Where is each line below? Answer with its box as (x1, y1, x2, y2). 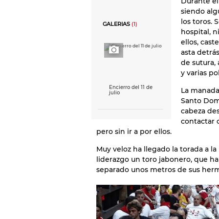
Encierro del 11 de (109, 85, 153, 90)
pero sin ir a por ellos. (96, 127, 172, 136)
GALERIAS (103, 21, 130, 27)
